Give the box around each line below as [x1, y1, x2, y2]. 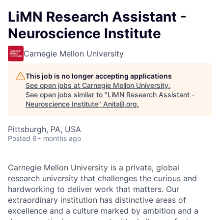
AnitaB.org [103, 100, 137, 108]
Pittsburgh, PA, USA [8, 124, 81, 134]
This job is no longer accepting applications [26, 72, 172, 80]
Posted [8, 134, 30, 142]
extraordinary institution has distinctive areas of [8, 195, 186, 205]
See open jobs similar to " [26, 90, 108, 99]
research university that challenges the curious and [8, 173, 197, 183]
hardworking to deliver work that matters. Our [8, 184, 179, 194]
